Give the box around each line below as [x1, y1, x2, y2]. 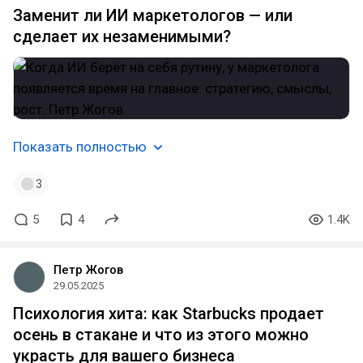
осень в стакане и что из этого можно [13, 325, 309, 344]
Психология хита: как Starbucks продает [13, 304, 324, 323]
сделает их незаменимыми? [13, 27, 231, 46]
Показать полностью [13, 139, 147, 155]
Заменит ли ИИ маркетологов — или [13, 6, 293, 25]
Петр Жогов [53, 263, 123, 277]
